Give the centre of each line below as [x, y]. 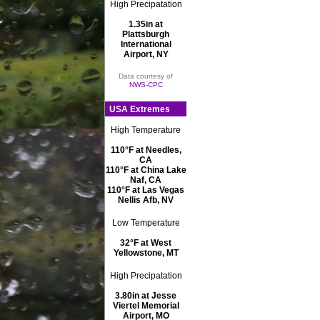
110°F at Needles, [146, 150]
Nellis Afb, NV [146, 200]
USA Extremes [140, 109]
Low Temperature [146, 222]
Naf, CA [146, 180]
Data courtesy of [146, 76]
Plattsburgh [146, 35]
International [146, 45]
